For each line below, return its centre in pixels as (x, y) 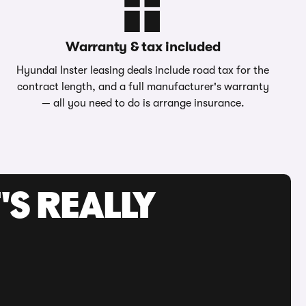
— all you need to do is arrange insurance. (143, 103)
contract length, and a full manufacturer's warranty (143, 87)
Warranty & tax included (143, 47)
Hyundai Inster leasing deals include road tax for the (143, 70)
